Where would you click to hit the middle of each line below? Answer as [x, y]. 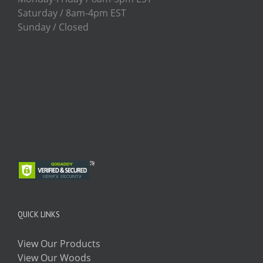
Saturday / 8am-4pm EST [72, 13]
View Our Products [59, 243]
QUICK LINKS [39, 214]
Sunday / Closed [53, 27]
